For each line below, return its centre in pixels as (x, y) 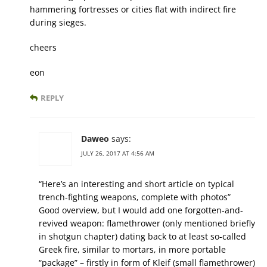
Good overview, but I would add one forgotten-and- (141, 210)
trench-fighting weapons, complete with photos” (135, 197)
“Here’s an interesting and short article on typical (136, 184)
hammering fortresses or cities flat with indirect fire (133, 10)
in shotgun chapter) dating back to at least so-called (142, 237)
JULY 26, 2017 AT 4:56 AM (118, 153)
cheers (43, 48)
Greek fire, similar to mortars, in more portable (132, 250)
